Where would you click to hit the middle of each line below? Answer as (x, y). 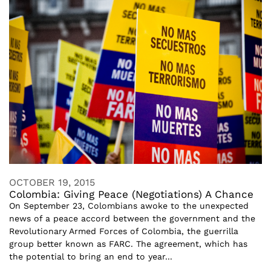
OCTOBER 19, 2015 (52, 182)
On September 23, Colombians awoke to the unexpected (129, 205)
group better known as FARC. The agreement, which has (128, 243)
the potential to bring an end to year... (91, 256)
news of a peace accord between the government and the (132, 218)
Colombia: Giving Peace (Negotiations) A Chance (131, 194)
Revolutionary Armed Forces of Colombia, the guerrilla (124, 231)
